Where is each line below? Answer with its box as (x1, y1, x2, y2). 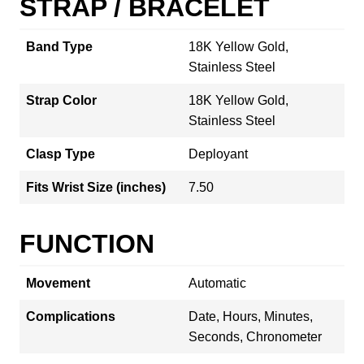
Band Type (26, 39, 93, 54)
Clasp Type (26, 146, 95, 161)
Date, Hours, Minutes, (188, 309, 313, 323)
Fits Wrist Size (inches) (26, 180, 166, 194)
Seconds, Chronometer (188, 329, 322, 344)
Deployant (188, 146, 248, 161)
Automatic (188, 275, 246, 290)
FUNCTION (19, 228, 154, 258)
